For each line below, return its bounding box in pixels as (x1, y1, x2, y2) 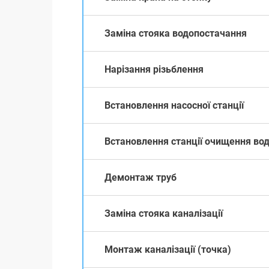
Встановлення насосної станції (104, 99, 244, 111)
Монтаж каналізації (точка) (104, 243, 231, 255)
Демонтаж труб (104, 171, 177, 183)
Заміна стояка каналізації (104, 207, 223, 219)
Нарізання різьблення (104, 63, 204, 75)
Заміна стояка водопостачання (104, 27, 247, 39)
